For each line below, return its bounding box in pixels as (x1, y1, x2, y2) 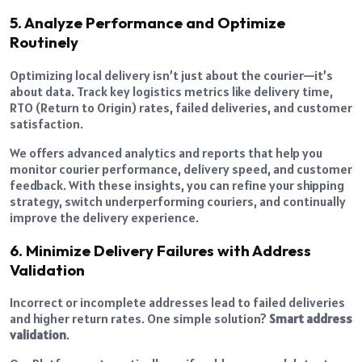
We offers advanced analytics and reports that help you (10, 145, 322, 161)
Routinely (10, 32, 78, 53)
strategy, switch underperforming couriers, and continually (10, 193, 346, 209)
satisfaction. (10, 116, 83, 132)
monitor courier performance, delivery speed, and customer (10, 161, 352, 177)
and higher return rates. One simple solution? (10, 310, 269, 327)
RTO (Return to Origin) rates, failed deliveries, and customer (10, 99, 352, 116)
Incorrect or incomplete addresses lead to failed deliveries (10, 294, 345, 311)
